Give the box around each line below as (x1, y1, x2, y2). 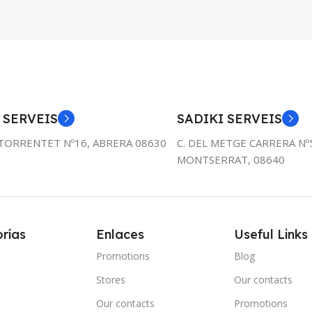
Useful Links (233, 226, 308, 243)
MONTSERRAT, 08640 (177, 153, 285, 167)
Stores (96, 273, 126, 287)
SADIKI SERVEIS (177, 111, 282, 127)
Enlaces (96, 226, 145, 243)
